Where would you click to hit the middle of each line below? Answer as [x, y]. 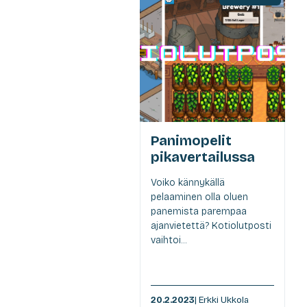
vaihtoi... [169, 241]
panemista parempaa [199, 212]
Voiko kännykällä [188, 183]
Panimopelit [191, 141]
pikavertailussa [203, 157]
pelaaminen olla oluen [199, 197]
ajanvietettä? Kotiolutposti [211, 226]
